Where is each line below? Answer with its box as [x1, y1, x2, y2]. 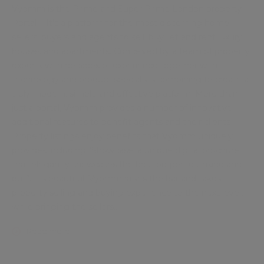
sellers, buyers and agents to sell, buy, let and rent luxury [12, 32, 242, 42]
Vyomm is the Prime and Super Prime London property [12, 4, 242, 14]
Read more [27, 226, 70, 236]
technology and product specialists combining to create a [12, 74, 249, 85]
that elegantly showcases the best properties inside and [12, 159, 242, 170]
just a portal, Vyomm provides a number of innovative [12, 103, 232, 113]
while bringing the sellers [12, 202, 114, 212]
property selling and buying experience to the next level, [12, 187, 243, 198]
